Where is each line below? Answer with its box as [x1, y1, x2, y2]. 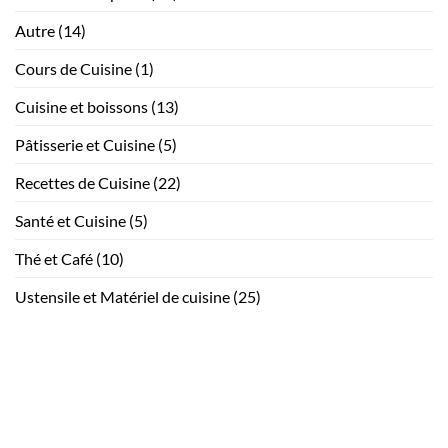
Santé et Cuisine [15, 210, 126, 230]
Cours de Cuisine [15, 58, 132, 78]
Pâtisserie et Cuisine [15, 134, 155, 154]
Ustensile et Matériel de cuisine [15, 286, 230, 306]
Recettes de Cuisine [15, 172, 150, 192]
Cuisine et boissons [15, 96, 148, 116]
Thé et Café [15, 248, 93, 268]
